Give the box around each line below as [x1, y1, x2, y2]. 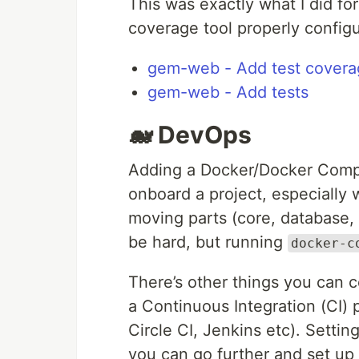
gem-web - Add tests [147, 83, 309, 102]
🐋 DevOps [128, 120, 252, 149]
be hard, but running [128, 232, 288, 252]
